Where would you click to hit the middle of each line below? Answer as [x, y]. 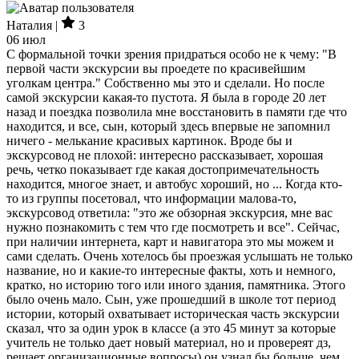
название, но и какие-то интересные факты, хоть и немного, [171, 270]
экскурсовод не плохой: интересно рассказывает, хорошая [165, 155]
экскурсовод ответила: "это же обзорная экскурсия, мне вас [169, 213]
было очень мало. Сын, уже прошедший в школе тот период [171, 299]
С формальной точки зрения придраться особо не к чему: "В [171, 54]
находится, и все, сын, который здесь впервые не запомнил [168, 126]
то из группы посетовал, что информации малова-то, [151, 198]
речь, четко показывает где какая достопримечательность [163, 169]
